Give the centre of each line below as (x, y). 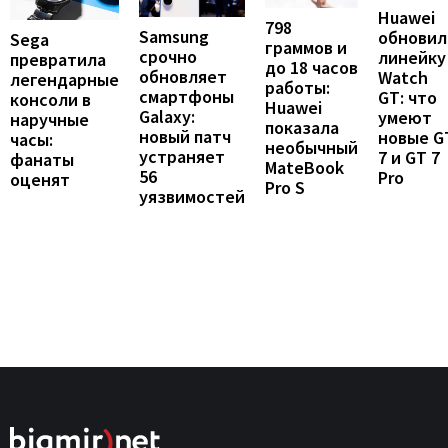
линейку (412, 57)
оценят (40, 179)
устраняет (182, 157)
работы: (297, 88)
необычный (311, 148)
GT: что (407, 97)
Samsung (174, 37)
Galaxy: (167, 117)
